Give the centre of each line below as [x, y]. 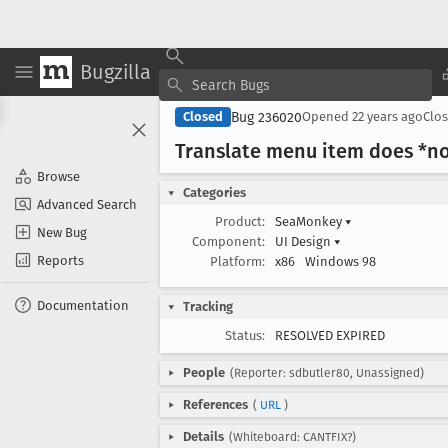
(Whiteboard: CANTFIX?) [292, 437]
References [215, 404]
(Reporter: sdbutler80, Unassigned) [327, 373]
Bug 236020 [266, 117]
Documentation [83, 305]
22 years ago [387, 116]
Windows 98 [340, 261]
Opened [327, 116]
